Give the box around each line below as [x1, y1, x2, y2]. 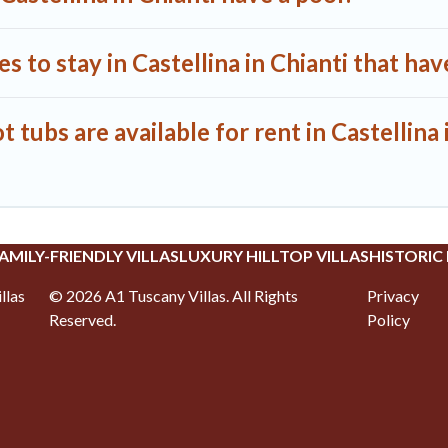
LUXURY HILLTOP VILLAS [179, 246, 369, 266]
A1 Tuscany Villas [104, 286, 226, 306]
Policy [367, 310, 411, 330]
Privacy [367, 286, 420, 306]
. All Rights [225, 286, 298, 306]
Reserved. [48, 310, 116, 330]
